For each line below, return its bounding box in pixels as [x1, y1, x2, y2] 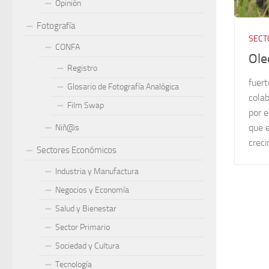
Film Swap [67, 100, 104, 110]
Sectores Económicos [37, 145, 116, 156]
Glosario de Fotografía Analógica [67, 82, 179, 92]
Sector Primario [55, 222, 110, 232]
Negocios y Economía [55, 185, 129, 195]
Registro [67, 63, 97, 73]
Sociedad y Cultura [55, 241, 119, 251]
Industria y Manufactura [55, 166, 139, 177]
